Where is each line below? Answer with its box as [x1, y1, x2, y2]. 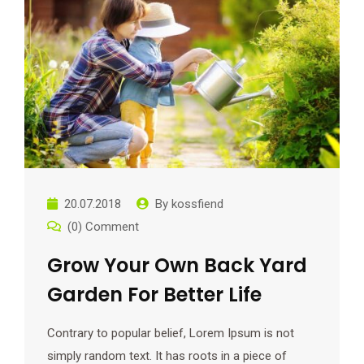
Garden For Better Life [47, 281, 262, 309]
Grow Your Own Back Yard [47, 252, 307, 279]
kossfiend [171, 197, 223, 212]
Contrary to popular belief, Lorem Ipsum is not [47, 326, 294, 341]
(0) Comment [67, 219, 139, 235]
